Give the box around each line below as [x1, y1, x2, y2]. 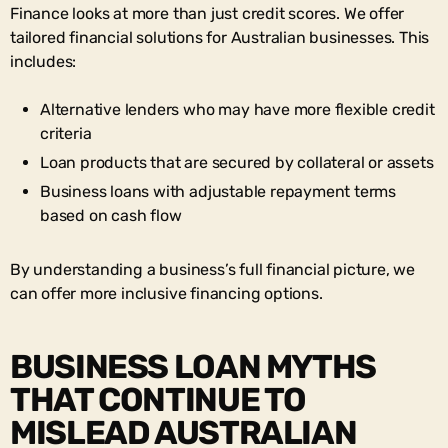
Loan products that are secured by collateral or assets [40, 152, 434, 172]
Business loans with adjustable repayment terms [40, 181, 397, 201]
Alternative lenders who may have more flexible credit [40, 99, 435, 119]
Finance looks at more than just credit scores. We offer [10, 3, 405, 23]
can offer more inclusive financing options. [10, 283, 323, 303]
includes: [10, 51, 77, 71]
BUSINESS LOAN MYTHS [10, 346, 376, 386]
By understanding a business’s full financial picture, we [10, 259, 416, 279]
